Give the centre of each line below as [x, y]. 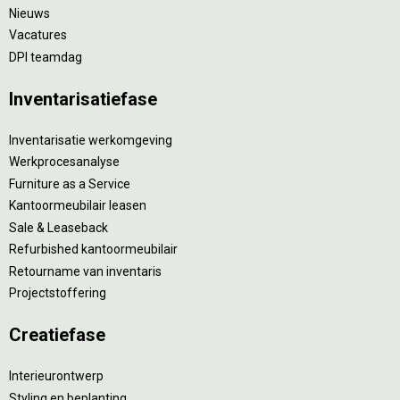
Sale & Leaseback [58, 227]
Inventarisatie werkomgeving [91, 140]
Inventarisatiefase [83, 99]
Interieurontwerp [56, 376]
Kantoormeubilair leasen [78, 206]
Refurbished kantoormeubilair [93, 250]
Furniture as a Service [70, 183]
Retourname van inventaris [85, 271]
